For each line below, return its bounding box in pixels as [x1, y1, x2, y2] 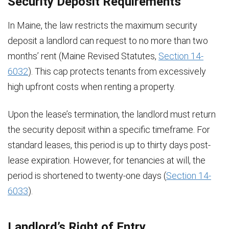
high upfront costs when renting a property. [8, 81, 175, 92]
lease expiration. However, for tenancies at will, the [8, 154, 205, 166]
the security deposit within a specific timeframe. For [8, 124, 210, 135]
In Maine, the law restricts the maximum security [8, 19, 197, 31]
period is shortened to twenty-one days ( [8, 170, 166, 181]
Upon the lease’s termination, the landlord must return [8, 108, 216, 120]
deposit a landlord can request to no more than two [8, 35, 208, 46]
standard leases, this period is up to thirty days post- [8, 139, 211, 150]
